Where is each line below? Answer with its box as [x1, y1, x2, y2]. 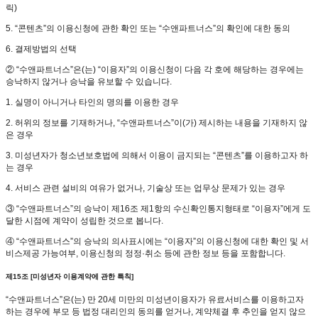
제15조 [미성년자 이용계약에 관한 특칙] [6, 272, 133, 280]
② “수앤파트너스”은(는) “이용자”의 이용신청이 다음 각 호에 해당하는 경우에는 [6, 65, 304, 75]
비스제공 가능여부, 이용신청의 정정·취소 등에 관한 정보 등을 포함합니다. [6, 248, 285, 259]
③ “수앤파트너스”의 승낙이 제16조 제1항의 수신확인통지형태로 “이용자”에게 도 [6, 204, 311, 214]
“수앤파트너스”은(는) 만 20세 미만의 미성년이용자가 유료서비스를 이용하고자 [6, 294, 304, 305]
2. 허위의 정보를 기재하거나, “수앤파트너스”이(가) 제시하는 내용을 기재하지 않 [6, 118, 307, 128]
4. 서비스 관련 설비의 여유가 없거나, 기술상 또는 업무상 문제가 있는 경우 [6, 183, 285, 194]
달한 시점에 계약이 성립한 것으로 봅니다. [6, 216, 163, 226]
